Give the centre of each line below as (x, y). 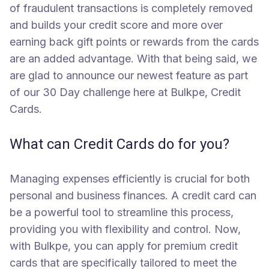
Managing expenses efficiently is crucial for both (130, 178)
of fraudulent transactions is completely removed (131, 8)
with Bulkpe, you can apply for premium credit (124, 246)
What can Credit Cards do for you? (119, 144)
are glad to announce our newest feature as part (129, 75)
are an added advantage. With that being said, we (133, 58)
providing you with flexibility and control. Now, (125, 229)
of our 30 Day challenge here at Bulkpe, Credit (125, 92)
